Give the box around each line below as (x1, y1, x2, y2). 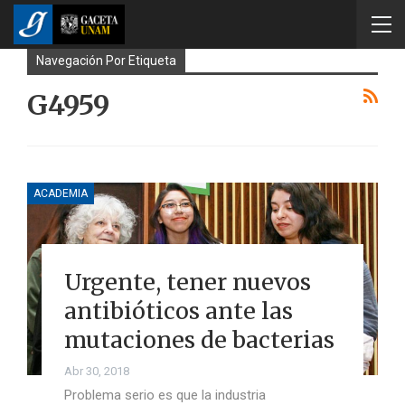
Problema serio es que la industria (63, 386, 266, 403)
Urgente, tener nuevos (63, 267, 311, 297)
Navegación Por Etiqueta (36, 53, 176, 68)
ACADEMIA (33, 186, 88, 200)
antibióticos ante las (63, 296, 293, 325)
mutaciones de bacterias (63, 325, 334, 354)
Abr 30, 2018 (63, 363, 129, 378)
